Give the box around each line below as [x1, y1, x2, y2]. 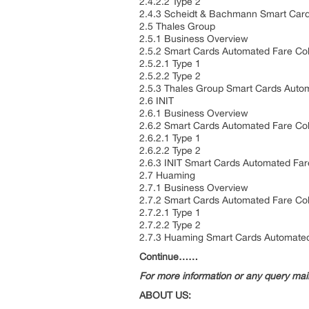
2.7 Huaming [139, 170, 198, 181]
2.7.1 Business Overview [139, 182, 251, 193]
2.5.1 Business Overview [139, 33, 251, 44]
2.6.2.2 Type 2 [139, 145, 203, 156]
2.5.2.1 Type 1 [139, 58, 203, 69]
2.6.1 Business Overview [139, 108, 251, 119]
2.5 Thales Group [139, 21, 218, 32]
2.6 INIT [139, 95, 177, 106]
